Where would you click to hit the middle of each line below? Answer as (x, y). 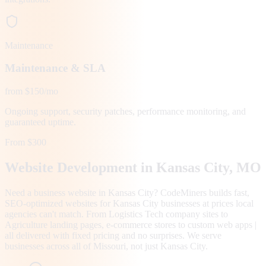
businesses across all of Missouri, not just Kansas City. (106, 246)
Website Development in (80, 167)
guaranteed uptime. (40, 122)
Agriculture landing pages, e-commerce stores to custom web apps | (131, 224)
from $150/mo (31, 91)
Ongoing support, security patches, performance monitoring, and (125, 111)
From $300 (26, 142)
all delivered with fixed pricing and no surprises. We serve (113, 235)
